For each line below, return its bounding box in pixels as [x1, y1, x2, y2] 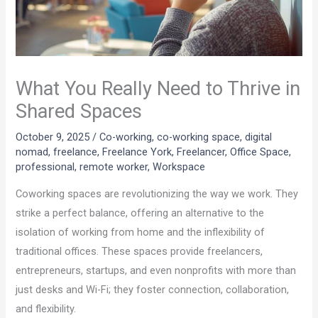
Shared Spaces [16, 99, 143, 123]
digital [245, 130, 273, 143]
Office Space [230, 145, 290, 158]
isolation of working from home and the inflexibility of [16, 226, 265, 239]
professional [16, 160, 75, 173]
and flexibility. [16, 302, 77, 316]
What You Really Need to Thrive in [16, 77, 301, 100]
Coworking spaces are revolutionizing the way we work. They [16, 187, 299, 201]
